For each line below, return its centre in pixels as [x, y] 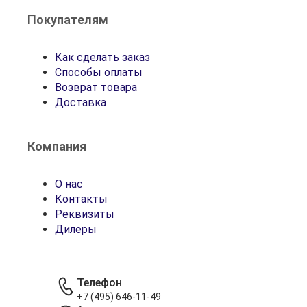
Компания [57, 146]
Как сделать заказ [102, 57]
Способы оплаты [99, 72]
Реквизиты [85, 214]
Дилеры [76, 229]
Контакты [81, 199]
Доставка [81, 102]
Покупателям [68, 20]
